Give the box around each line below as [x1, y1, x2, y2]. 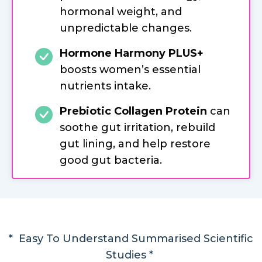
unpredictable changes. [60, 21, 192, 35]
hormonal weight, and [60, 5, 182, 18]
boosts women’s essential [60, 63, 201, 76]
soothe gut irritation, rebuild [60, 120, 215, 134]
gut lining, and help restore [60, 137, 211, 150]
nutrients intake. [60, 79, 151, 92]
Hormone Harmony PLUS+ [60, 46, 204, 60]
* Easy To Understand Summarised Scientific [9, 232, 253, 245]
